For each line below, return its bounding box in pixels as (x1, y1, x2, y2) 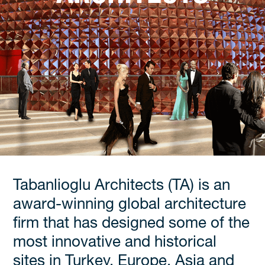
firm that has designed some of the (12, 216, 250, 232)
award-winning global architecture (12, 197, 246, 213)
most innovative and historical (12, 235, 216, 251)
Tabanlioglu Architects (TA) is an (12, 178, 230, 194)
